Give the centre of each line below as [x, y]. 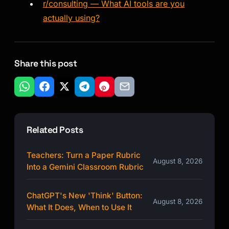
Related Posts [55, 130]
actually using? [71, 18]
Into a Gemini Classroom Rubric [85, 167]
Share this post [46, 63]
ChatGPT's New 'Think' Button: [85, 195]
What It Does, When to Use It [79, 207]
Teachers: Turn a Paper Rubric [84, 155]
